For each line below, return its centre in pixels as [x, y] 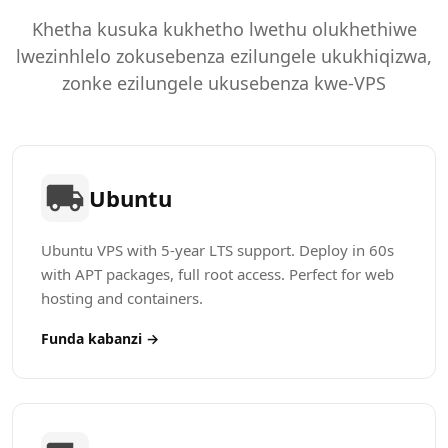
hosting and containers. [122, 298]
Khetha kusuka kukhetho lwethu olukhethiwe [224, 29]
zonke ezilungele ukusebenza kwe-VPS [224, 83]
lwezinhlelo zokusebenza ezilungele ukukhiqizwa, [224, 56]
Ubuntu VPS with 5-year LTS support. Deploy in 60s [217, 250]
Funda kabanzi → [100, 338]
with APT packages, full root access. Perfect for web [217, 274]
